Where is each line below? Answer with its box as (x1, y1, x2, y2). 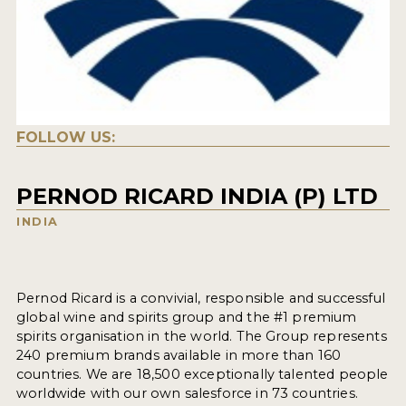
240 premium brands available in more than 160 (15, 347, 342, 364)
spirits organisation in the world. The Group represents (15, 328, 387, 345)
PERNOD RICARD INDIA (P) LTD (15, 183, 378, 210)
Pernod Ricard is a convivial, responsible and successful (15, 290, 385, 307)
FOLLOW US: (15, 129, 115, 147)
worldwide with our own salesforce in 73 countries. (15, 385, 358, 402)
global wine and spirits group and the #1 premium (15, 309, 357, 326)
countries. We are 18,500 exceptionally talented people (15, 366, 389, 383)
